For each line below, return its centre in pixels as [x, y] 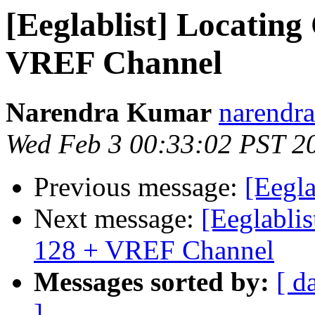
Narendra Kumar [109, 112]
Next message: [117, 219]
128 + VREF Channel [154, 250]
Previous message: [139, 187]
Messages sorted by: [152, 282]
